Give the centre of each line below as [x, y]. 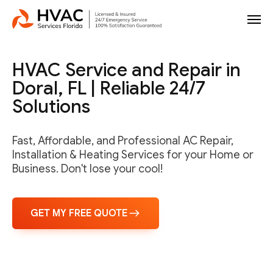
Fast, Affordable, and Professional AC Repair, [123, 141]
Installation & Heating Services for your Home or [133, 155]
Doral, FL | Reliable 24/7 [109, 88]
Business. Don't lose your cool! [87, 169]
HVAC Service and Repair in [126, 70]
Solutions [51, 107]
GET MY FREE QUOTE [79, 214]
